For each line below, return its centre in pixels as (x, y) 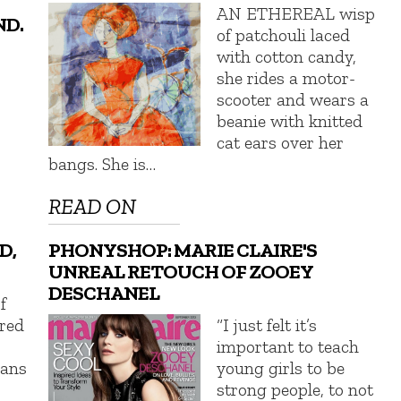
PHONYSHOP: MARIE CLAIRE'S (183, 251)
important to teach (288, 347)
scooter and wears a (293, 99)
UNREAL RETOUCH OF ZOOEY (181, 272)
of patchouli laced (284, 34)
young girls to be (281, 368)
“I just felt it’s (267, 325)
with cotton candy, (287, 56)
